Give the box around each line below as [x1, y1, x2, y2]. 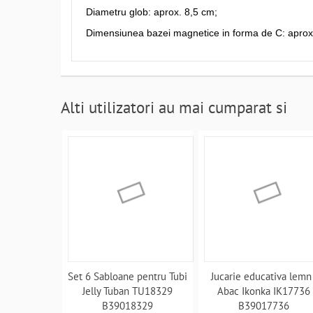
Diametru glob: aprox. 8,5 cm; [86, 6, 217, 17]
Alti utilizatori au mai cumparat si [61, 97, 287, 117]
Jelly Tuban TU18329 [82, 284, 173, 298]
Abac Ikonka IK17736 [217, 284, 311, 298]
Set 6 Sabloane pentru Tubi [68, 270, 188, 283]
